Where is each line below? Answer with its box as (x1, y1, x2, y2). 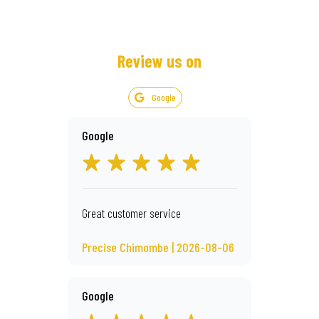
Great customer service (82, 205, 181, 221)
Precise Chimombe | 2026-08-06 (82, 239, 234, 255)
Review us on (117, 51, 202, 71)
